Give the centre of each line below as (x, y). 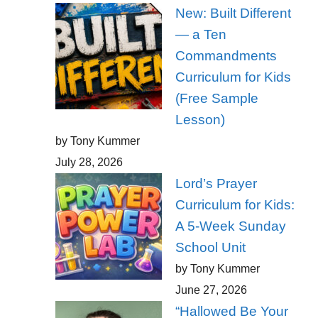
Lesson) (200, 120)
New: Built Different (233, 13)
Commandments (226, 56)
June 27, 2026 (211, 290)
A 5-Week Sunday (230, 226)
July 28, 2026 (89, 163)
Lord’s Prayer (216, 184)
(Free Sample (216, 99)
